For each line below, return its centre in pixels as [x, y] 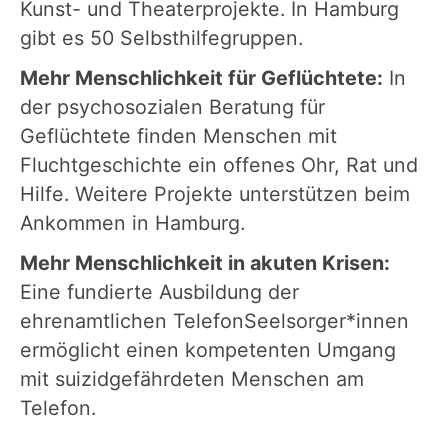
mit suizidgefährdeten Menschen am [192, 379]
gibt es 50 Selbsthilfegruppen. [161, 38]
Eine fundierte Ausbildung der [159, 292]
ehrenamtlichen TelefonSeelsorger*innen [214, 321]
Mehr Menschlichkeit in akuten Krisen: [205, 263]
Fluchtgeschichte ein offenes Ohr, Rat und [219, 165]
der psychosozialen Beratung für [172, 107]
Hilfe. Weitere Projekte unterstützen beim [215, 194]
